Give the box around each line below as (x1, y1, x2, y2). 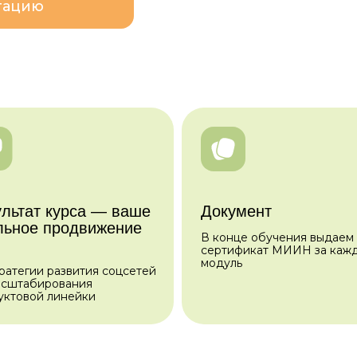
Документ (201, 202, 272, 220)
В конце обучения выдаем (201, 230, 354, 245)
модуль (201, 256, 242, 270)
